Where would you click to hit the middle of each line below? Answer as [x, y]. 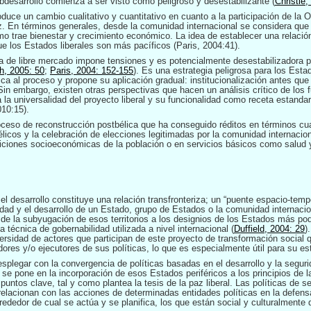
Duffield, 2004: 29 [269, 229]
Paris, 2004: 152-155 [92, 70]
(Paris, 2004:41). [207, 45]
